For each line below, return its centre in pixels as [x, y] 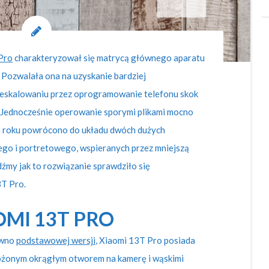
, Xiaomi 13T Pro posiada [145, 240]
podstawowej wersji [56, 240]
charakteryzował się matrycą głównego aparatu [109, 57]
